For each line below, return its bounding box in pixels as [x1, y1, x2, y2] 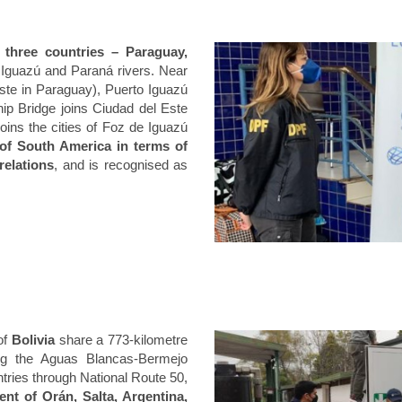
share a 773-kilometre [55, 331, 188, 347]
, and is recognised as [54, 157, 188, 172]
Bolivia [12, 331, 55, 347]
